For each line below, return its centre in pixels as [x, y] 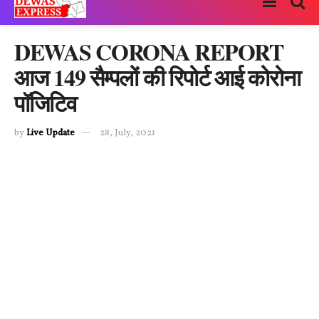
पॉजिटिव [46, 103]
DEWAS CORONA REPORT [149, 52]
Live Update [51, 133]
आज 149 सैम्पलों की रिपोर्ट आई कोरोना [157, 77]
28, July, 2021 [127, 133]
